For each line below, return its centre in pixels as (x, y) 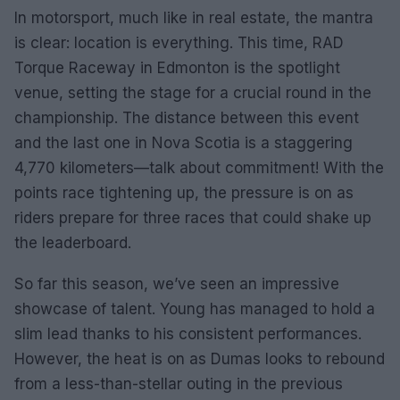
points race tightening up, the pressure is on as (184, 192)
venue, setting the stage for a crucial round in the (193, 92)
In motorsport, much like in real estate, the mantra (194, 17)
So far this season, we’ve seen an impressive (177, 283)
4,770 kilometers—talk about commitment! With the (199, 167)
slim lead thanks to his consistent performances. (188, 333)
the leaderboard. (73, 242)
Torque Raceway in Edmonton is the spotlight (177, 67)
